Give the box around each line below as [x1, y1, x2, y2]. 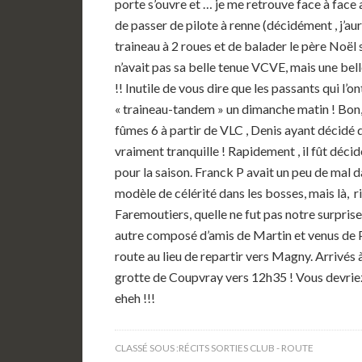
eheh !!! [115, 290, 155, 305]
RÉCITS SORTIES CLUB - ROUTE [179, 342, 314, 354]
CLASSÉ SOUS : [115, 342, 179, 354]
